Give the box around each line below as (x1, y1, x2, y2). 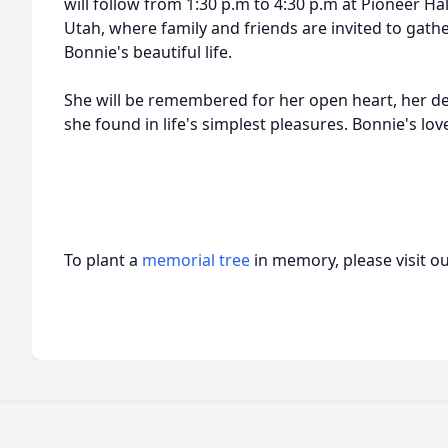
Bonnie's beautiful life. (64, 41, 236, 63)
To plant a (64, 249, 142, 271)
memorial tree (142, 249, 250, 271)
